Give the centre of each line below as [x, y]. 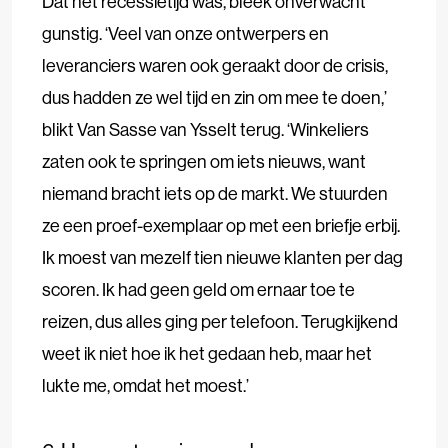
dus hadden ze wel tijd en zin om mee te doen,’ [214, 97]
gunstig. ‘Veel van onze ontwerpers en [185, 33]
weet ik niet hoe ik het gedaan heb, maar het [207, 353]
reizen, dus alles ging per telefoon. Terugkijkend [220, 321]
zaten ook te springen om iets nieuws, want [204, 161]
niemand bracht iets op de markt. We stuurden [215, 193]
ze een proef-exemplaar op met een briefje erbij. [221, 225]
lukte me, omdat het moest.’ [145, 385]
